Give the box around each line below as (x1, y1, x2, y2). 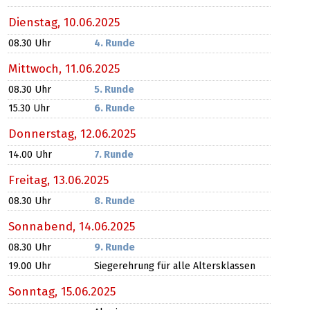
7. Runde (93, 149, 134, 160)
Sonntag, (8, 286, 61, 299)
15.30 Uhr (8, 103, 50, 113)
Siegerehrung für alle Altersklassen (93, 261, 255, 271)
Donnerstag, (8, 128, 80, 141)
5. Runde (93, 84, 134, 95)
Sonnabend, (8, 221, 79, 234)
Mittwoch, (8, 63, 65, 76)
